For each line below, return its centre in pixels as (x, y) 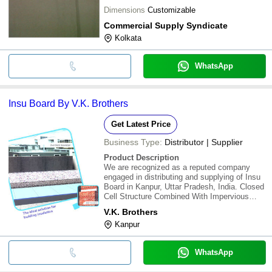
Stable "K (121, 235)
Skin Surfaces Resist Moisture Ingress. (173, 206)
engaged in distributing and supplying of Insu (182, 177)
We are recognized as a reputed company (177, 167)
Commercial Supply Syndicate (166, 25)
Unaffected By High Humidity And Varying (177, 216)
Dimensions (124, 10)
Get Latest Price (141, 124)
